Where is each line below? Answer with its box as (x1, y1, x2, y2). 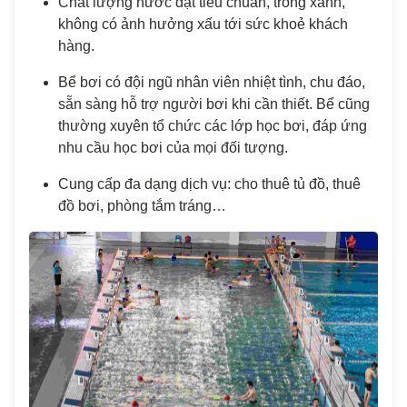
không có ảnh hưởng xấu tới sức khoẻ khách (58, 15, 348, 32)
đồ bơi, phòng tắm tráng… (58, 197, 226, 213)
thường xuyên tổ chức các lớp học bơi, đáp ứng (58, 117, 367, 134)
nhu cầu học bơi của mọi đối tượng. (58, 139, 288, 155)
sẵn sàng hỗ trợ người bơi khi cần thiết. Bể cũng (58, 95, 370, 112)
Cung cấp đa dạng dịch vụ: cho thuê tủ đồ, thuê (58, 175, 361, 192)
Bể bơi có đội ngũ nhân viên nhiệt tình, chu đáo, (58, 74, 365, 90)
